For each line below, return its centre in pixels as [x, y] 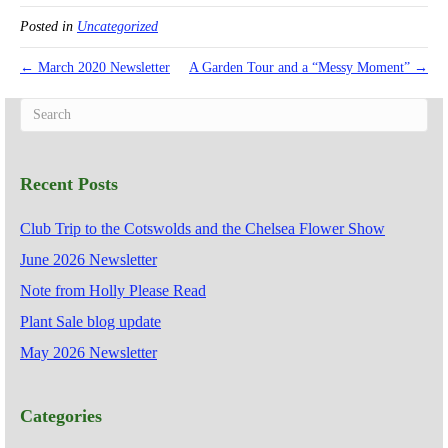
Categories [61, 416]
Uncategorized [117, 27]
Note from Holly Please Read [113, 291]
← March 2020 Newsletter [95, 68]
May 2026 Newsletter [88, 353]
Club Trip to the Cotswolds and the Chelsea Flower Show [202, 229]
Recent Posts [69, 184]
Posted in [48, 27]
